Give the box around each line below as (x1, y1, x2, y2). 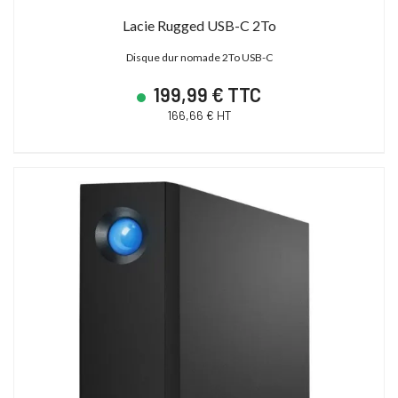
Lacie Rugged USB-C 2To (122, 16, 276, 34)
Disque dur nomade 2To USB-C (125, 50, 273, 64)
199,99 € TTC (150, 82, 261, 106)
